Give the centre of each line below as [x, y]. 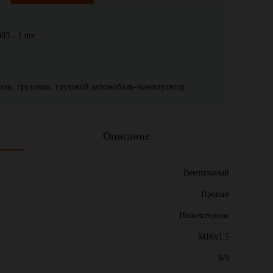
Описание [126, 136]
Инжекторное [204, 215]
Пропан [215, 194]
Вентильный [206, 173]
